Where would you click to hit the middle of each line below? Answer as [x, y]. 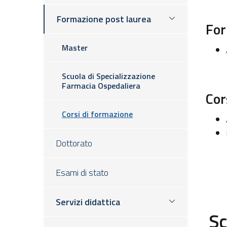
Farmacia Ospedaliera [101, 86]
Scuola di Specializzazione [108, 76]
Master [75, 48]
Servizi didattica [88, 202]
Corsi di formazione [97, 114]
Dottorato [74, 143]
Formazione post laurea [104, 19]
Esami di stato [82, 173]
